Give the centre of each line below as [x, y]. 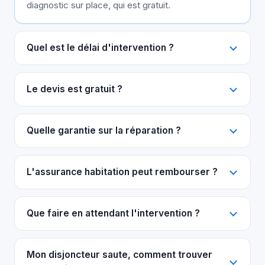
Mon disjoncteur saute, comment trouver [119, 255]
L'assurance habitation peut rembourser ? [122, 172]
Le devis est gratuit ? [75, 89]
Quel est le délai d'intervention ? [100, 48]
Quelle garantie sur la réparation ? [104, 131]
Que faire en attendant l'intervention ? [113, 214]
